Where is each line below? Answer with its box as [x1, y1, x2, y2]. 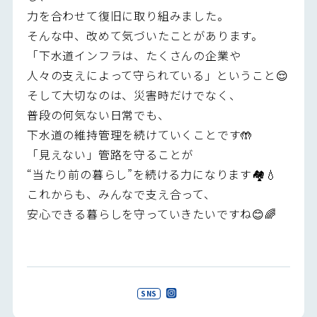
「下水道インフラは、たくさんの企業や [26, 47, 241, 64]
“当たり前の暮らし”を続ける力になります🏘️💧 [26, 166, 277, 183]
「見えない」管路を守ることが [26, 146, 194, 163]
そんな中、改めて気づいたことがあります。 [26, 27, 263, 45]
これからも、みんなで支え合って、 [26, 185, 216, 203]
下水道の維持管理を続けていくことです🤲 [26, 126, 253, 144]
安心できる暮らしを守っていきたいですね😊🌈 [26, 205, 277, 223]
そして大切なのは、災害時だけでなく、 [26, 86, 241, 104]
